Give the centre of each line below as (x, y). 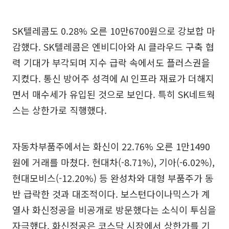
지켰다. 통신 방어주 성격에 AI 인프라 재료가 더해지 (113, 78)
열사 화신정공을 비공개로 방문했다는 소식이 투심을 (114, 209)
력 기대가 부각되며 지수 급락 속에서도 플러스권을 (111, 62)
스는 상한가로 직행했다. (60, 110)
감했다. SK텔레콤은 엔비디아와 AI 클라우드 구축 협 (113, 46)
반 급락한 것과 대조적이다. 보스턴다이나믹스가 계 (111, 193)
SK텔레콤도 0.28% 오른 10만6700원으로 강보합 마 (114, 30)
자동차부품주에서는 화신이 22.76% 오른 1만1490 (111, 146)
